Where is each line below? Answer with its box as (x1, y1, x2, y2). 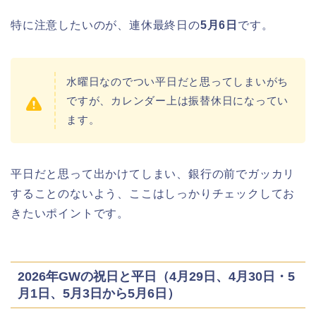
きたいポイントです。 (11, 207, 130, 219)
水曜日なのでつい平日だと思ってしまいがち (66, 75, 289, 87)
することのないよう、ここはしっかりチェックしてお (11, 188, 296, 200)
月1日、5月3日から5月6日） (18, 286, 180, 301)
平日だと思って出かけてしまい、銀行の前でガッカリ (11, 168, 296, 180)
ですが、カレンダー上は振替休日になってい (66, 95, 289, 107)
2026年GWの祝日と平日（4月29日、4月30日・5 (18, 269, 295, 284)
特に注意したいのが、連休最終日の (11, 19, 200, 31)
